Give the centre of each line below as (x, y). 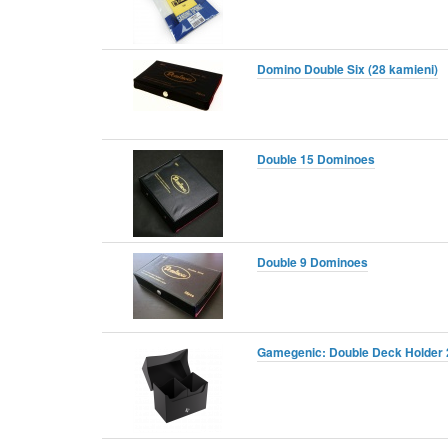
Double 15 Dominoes (316, 158)
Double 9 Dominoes (312, 261)
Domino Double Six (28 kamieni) (347, 68)
